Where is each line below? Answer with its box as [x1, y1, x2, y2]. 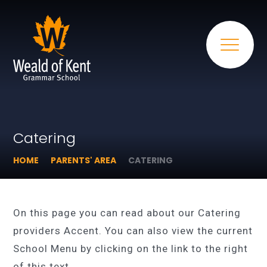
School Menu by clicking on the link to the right [13, 243, 249, 254]
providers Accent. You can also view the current [13, 225, 253, 237]
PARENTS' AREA [51, 154, 117, 166]
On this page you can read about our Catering [13, 207, 241, 219]
